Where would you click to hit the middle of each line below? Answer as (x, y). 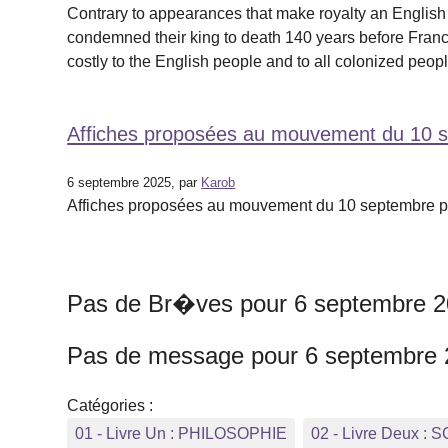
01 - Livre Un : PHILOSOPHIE (181, 433)
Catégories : (110, 405)
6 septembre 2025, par (134, 182)
